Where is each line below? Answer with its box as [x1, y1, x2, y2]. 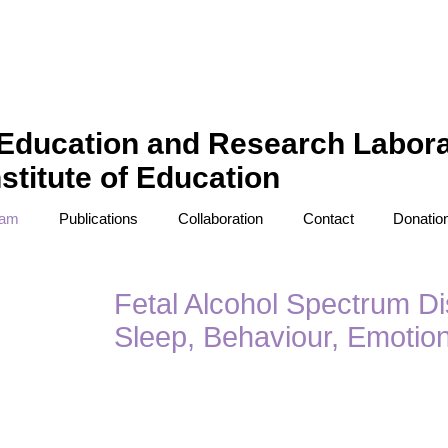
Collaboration [178, 210, 263, 227]
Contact [303, 210, 354, 227]
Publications [59, 210, 138, 227]
